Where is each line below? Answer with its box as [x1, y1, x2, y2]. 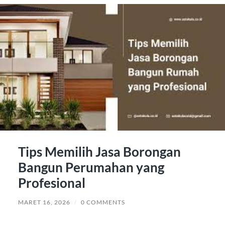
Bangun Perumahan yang [18, 159, 164, 176]
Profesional [18, 175, 85, 191]
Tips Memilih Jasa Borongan [18, 144, 181, 160]
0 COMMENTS [80, 198, 125, 206]
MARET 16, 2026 [18, 198, 70, 206]
